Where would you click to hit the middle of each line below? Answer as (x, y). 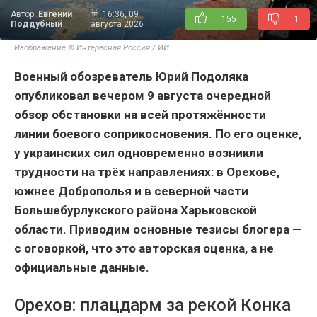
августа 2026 (117, 24)
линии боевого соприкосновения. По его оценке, (158, 134)
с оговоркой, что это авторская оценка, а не (144, 249)
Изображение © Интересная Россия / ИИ (92, 48)
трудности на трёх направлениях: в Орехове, (147, 172)
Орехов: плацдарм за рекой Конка (152, 305)
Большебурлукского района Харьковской (136, 211)
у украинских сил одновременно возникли (139, 153)
